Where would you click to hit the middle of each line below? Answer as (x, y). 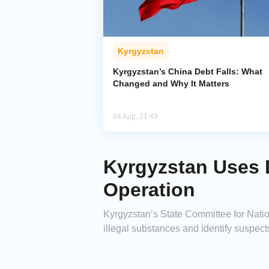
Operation (149, 190)
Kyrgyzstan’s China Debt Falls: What (188, 72)
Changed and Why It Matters (171, 84)
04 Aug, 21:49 (135, 117)
